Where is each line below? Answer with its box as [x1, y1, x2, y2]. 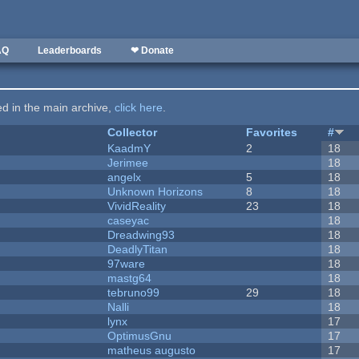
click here [115, 101, 163, 115]
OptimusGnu [107, 329, 172, 343]
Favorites [246, 126, 298, 139]
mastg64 [107, 272, 152, 285]
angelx [107, 171, 142, 184]
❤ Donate [131, 45, 174, 56]
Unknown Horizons [107, 185, 204, 199]
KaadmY [107, 142, 151, 155]
